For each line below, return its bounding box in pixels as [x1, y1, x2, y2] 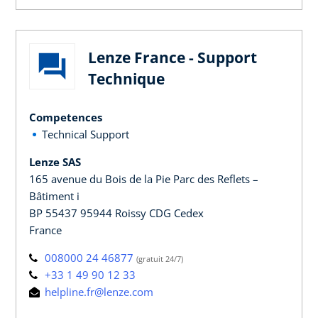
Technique [88, 68, 165, 89]
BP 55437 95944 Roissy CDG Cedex [29, 205, 204, 220]
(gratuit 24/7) [136, 253, 183, 264]
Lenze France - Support [88, 47, 257, 67]
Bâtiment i [29, 188, 79, 203]
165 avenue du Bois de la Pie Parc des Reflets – [29, 171, 258, 186]
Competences [29, 109, 102, 124]
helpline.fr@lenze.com [42, 284, 153, 299]
